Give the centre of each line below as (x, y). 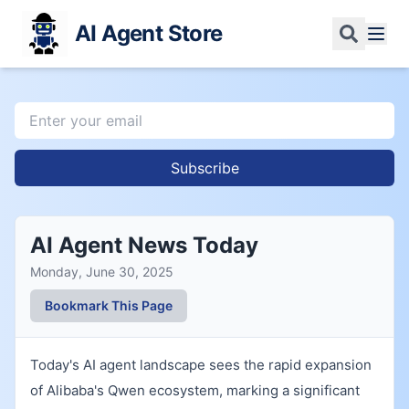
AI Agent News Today (144, 245)
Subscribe (204, 168)
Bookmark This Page (109, 305)
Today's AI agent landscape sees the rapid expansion (201, 365)
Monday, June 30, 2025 (102, 272)
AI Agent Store (149, 33)
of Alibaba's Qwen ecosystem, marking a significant (195, 390)
